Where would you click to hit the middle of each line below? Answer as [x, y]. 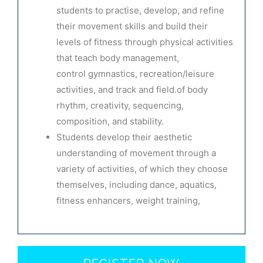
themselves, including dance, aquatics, [136, 185]
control [72, 74]
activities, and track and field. [117, 90]
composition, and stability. [110, 122]
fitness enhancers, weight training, [128, 201]
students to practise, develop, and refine [140, 11]
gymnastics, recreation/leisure [151, 74]
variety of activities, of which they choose [142, 169]
